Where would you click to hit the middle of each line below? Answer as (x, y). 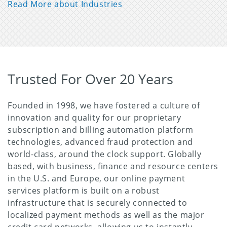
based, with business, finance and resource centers (113, 166)
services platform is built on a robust (84, 191)
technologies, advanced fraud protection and (100, 142)
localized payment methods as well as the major (106, 215)
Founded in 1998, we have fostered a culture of (104, 106)
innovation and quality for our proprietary (94, 118)
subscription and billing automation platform (101, 130)
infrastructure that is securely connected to (98, 203)
